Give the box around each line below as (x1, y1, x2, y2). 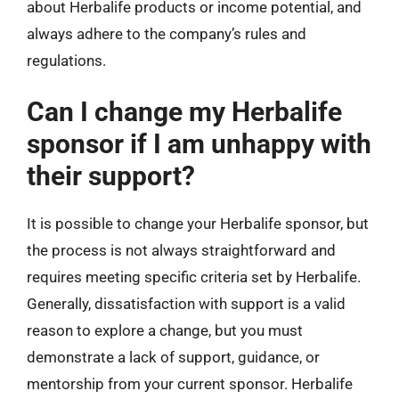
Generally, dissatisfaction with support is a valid (27, 295, 346, 313)
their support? (27, 160, 195, 191)
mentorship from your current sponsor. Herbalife (27, 375, 353, 393)
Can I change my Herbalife (27, 96, 342, 127)
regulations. (27, 51, 106, 69)
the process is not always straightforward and (27, 241, 336, 259)
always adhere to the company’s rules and (27, 24, 306, 43)
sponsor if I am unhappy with (27, 128, 371, 159)
